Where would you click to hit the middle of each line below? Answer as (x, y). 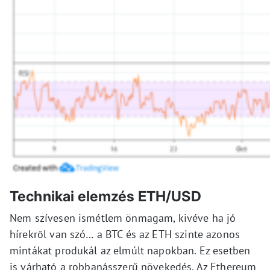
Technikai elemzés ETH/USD (105, 196)
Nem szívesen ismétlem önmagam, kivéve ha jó (123, 218)
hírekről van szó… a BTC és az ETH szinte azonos (125, 234)
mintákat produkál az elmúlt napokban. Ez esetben (130, 251)
